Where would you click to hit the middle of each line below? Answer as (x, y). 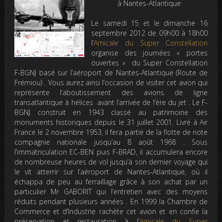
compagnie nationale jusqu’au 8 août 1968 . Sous (111, 142)
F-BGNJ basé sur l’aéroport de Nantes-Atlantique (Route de (111, 72)
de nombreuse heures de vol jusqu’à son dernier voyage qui (111, 162)
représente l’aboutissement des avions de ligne (111, 92)
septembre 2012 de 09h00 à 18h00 (149, 33)
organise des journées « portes (149, 53)
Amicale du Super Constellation (151, 43)
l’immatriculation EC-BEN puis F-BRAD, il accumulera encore (111, 152)
